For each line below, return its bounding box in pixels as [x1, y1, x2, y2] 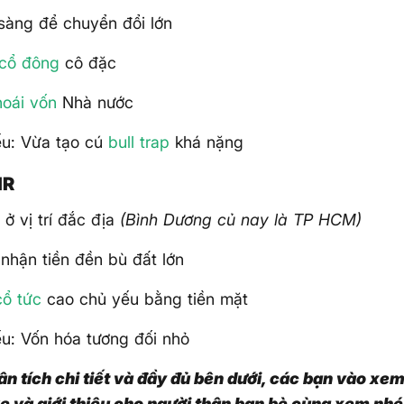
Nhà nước [57, 92, 134, 112]
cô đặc [60, 52, 117, 72]
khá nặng [170, 132, 244, 151]
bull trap [108, 132, 170, 151]
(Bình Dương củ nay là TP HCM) [120, 209, 363, 229]
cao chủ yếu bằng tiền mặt [41, 289, 249, 308]
